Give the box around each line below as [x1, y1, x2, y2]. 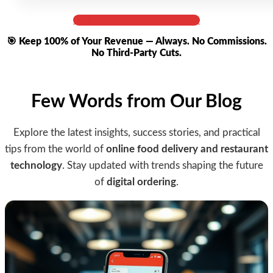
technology [10, 160, 62, 171]
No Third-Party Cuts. [91, 48, 182, 58]
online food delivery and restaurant [106, 143, 268, 154]
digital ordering [107, 176, 176, 187]
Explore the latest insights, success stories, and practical [13, 127, 260, 138]
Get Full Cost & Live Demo [73, 14, 200, 26]
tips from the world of [5, 143, 106, 154]
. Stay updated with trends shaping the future [62, 160, 263, 171]
